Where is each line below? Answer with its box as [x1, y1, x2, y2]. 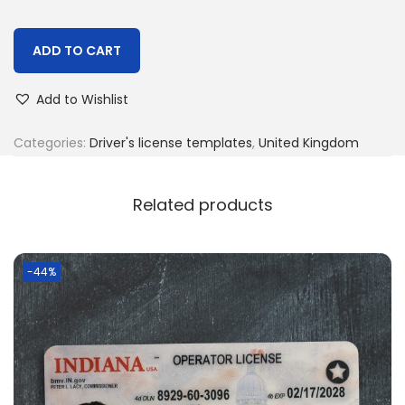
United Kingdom [259, 133, 359, 152]
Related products [132, 193, 273, 216]
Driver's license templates [89, 133, 252, 152]
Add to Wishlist [36, 89, 128, 108]
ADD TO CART [33, 41, 121, 60]
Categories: [14, 133, 89, 152]
